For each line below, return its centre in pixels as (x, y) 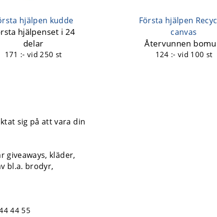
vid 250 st (44, 54)
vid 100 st (195, 54)
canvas (184, 32)
